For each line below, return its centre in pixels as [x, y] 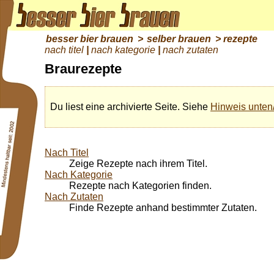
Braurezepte [83, 69]
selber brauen [179, 39]
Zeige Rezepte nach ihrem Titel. [138, 163]
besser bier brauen [90, 39]
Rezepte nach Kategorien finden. [140, 185]
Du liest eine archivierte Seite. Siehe [130, 106]
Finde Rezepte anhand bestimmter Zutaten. [163, 207]
